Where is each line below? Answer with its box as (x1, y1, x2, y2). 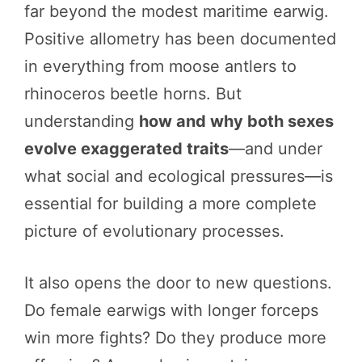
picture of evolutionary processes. (24, 221, 284, 241)
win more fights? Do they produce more (24, 327, 326, 347)
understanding (24, 111, 139, 131)
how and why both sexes (139, 111, 334, 131)
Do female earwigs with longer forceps (24, 300, 318, 320)
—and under (229, 138, 322, 158)
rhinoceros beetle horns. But (24, 83, 242, 103)
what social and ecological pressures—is (24, 166, 333, 186)
